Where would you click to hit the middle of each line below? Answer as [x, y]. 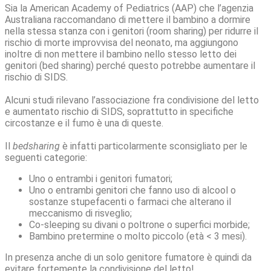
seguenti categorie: [46, 158]
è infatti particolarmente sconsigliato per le [154, 146]
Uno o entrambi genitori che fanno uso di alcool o [132, 190]
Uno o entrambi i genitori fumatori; [101, 179]
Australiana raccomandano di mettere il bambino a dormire [128, 20]
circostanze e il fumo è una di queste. [84, 123]
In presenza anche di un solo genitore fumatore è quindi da [128, 257]
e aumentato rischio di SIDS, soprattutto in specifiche [119, 112]
